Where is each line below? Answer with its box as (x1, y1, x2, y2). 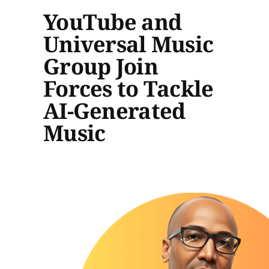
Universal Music (43, 29, 214, 59)
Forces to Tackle (43, 73, 214, 103)
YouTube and (43, 7, 182, 37)
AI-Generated (43, 95, 186, 125)
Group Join (43, 51, 158, 81)
